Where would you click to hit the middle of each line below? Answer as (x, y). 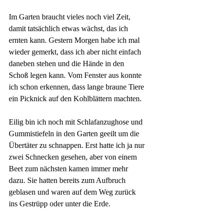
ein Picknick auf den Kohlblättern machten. (76, 99)
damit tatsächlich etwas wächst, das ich (69, 29)
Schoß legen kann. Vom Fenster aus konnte (76, 75)
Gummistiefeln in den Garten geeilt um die (75, 134)
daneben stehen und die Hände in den (67, 64)
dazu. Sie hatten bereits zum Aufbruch (68, 181)
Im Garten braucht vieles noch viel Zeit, (71, 17)
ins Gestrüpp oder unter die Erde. (60, 204)
